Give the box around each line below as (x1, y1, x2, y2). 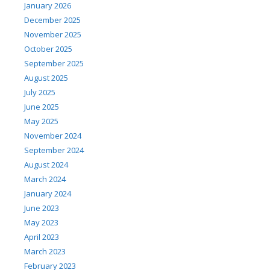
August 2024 (24, 159, 68, 171)
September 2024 (24, 145, 84, 156)
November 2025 (24, 29, 81, 40)
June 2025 (24, 101, 59, 113)
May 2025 (24, 116, 58, 127)
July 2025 (24, 87, 55, 98)
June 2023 (24, 202, 59, 214)
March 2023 (24, 246, 66, 257)
